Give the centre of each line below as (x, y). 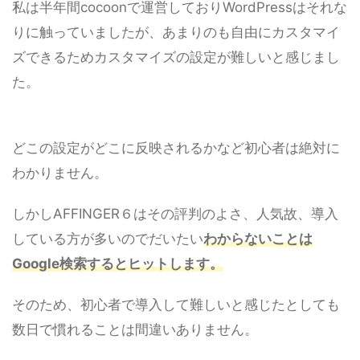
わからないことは (258, 239)
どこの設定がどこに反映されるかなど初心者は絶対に (176, 148)
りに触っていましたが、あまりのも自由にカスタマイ (176, 33)
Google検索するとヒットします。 (118, 264)
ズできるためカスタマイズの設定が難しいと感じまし (176, 57)
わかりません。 (60, 173)
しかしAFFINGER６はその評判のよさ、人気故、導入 (175, 214)
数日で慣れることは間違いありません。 (135, 330)
